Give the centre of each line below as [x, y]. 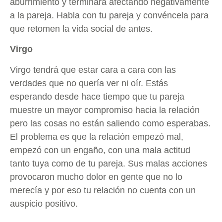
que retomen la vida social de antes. [81, 28]
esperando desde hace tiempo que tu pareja [97, 96]
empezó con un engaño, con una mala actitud [100, 150]
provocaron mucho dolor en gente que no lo [96, 177]
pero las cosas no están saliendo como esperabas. [110, 123]
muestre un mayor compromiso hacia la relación [105, 110]
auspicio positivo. [44, 203]
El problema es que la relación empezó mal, [97, 137]
